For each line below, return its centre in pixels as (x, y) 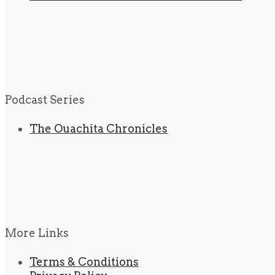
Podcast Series (45, 100)
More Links (37, 233)
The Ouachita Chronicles (99, 129)
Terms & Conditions (84, 262)
